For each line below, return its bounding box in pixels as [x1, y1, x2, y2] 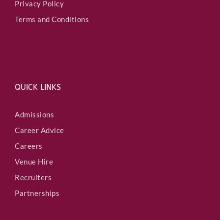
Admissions [15, 110, 54, 119]
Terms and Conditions [15, 14, 89, 24]
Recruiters [15, 172, 52, 182]
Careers [15, 141, 43, 150]
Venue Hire [15, 157, 53, 166]
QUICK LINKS [15, 82, 61, 92]
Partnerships [15, 188, 59, 197]
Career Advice [15, 125, 64, 135]
